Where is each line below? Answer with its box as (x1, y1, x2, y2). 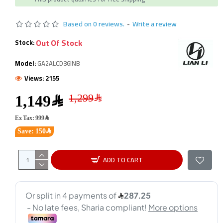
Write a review (132, 17, 177, 30)
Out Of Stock (36, 35, 82, 50)
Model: (15, 57, 36, 69)
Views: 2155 (24, 72, 59, 84)
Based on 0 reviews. (63, 17, 124, 30)
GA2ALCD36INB (37, 57, 80, 69)
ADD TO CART (103, 153, 143, 166)
